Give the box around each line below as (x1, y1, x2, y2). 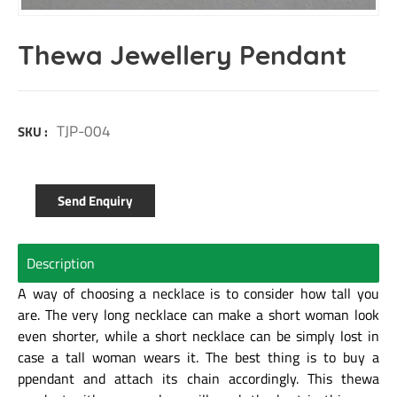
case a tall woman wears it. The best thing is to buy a (18, 346, 379, 368)
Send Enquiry (58, 190, 134, 211)
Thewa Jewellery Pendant (18, 37, 346, 72)
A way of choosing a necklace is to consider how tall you (18, 282, 379, 304)
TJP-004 (57, 119, 111, 143)
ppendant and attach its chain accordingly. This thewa (18, 367, 379, 389)
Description (27, 252, 95, 274)
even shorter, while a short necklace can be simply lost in (18, 324, 379, 346)
